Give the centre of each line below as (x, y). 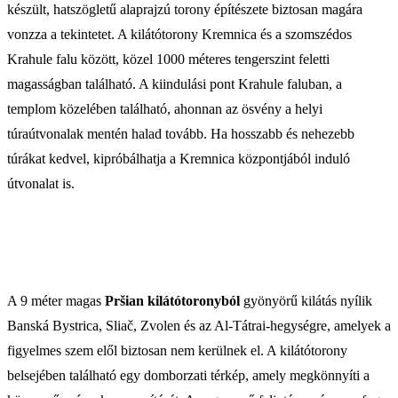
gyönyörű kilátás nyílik (306, 300)
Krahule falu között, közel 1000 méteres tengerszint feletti (168, 59)
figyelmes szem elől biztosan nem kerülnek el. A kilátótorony (177, 350)
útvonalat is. (41, 183)
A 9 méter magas (56, 300)
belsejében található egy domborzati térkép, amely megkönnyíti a (188, 375)
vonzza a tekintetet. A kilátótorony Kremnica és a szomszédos (179, 34)
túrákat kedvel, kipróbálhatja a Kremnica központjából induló (179, 158)
